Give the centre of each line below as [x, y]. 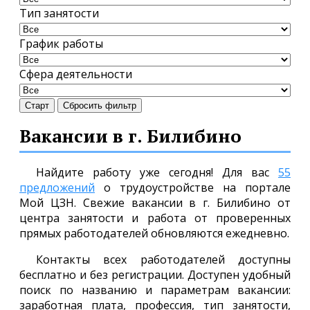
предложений [57, 188]
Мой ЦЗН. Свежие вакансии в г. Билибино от [155, 203]
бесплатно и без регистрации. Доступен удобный [155, 275]
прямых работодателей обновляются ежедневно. [154, 234]
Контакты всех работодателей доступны [163, 260]
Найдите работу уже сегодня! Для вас [157, 173]
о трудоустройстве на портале [193, 188]
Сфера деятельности [76, 74]
